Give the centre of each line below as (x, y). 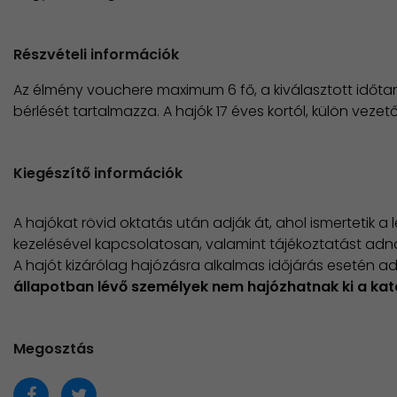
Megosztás (54, 349)
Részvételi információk (96, 54)
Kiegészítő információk (98, 173)
